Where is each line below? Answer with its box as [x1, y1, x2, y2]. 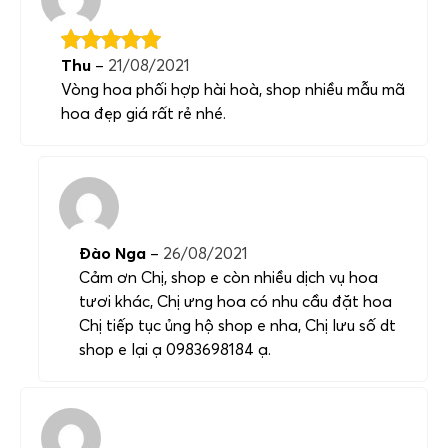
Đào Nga [79, 242, 150, 263]
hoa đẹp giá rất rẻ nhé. [61, 102, 226, 123]
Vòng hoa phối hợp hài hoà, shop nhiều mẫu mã [61, 78, 405, 99]
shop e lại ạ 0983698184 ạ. [79, 338, 271, 359]
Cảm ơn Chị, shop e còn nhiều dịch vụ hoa [79, 266, 378, 287]
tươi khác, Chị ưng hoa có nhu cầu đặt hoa [79, 290, 392, 311]
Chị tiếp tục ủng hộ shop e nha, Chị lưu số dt [79, 314, 396, 335]
